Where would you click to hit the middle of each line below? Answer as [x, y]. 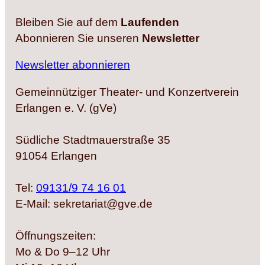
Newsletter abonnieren [73, 65]
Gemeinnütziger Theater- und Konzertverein [127, 92]
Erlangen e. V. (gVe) [66, 108]
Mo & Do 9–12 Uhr [63, 251]
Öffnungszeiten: [56, 235]
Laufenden [150, 22]
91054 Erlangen [56, 156]
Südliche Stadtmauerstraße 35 [93, 140]
